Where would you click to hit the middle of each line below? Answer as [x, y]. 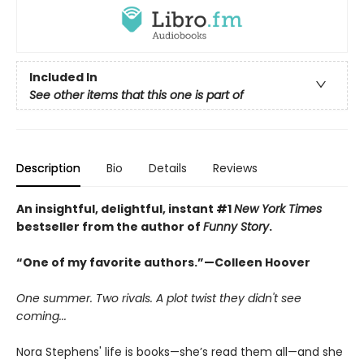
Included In [63, 77]
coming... [41, 316]
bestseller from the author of [110, 226]
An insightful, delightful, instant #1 [125, 208]
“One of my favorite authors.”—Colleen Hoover [163, 262]
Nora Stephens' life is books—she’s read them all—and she [180, 351]
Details [168, 168]
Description [48, 168]
